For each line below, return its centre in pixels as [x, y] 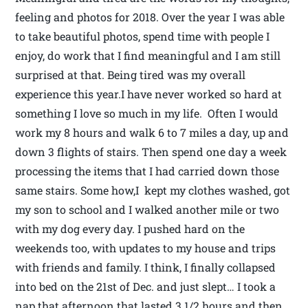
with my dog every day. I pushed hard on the [130, 228]
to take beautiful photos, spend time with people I [143, 36]
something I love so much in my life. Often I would [147, 113]
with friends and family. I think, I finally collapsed [147, 267]
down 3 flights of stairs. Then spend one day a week [151, 151]
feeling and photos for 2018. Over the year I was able [150, 16]
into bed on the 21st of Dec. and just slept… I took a [146, 286]
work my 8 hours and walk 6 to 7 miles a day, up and [152, 132]
